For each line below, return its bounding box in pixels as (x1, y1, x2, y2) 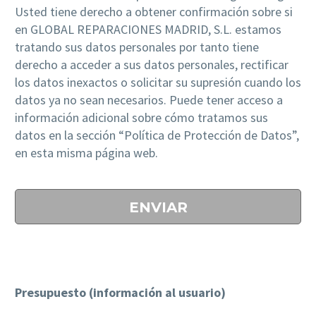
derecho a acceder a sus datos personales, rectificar (15, 56, 288, 73)
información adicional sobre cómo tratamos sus (15, 109, 268, 126)
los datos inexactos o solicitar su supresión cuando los (15, 73, 301, 90)
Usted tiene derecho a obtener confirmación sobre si (15, 3, 293, 20)
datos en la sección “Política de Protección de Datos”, (15, 126, 299, 143)
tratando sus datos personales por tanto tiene (15, 38, 259, 55)
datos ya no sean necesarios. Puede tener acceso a (15, 91, 283, 108)
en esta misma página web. (15, 144, 158, 161)
